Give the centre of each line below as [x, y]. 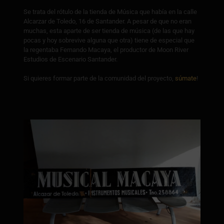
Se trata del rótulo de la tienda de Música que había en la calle [110, 12]
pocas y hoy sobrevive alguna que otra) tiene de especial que [109, 40]
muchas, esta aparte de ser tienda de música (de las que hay [109, 31]
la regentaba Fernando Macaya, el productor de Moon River [106, 50]
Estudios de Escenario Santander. [70, 59]
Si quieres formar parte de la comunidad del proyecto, [99, 78]
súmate [185, 78]
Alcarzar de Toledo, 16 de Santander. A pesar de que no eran [107, 21]
